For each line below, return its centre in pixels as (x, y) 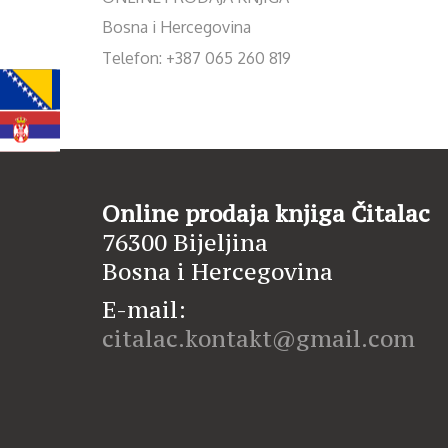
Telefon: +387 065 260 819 (196, 57)
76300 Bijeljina (185, 242)
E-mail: (144, 309)
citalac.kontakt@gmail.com (258, 338)
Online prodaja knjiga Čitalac (266, 213)
